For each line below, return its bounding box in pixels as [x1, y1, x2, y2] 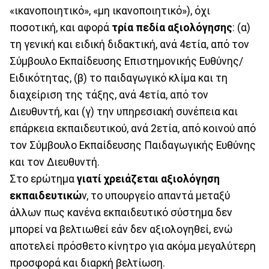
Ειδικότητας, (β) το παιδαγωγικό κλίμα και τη [10, 71, 228, 84]
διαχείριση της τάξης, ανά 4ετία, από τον [10, 88, 208, 101]
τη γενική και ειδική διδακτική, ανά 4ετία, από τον [10, 38, 249, 50]
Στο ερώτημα [10, 172, 74, 185]
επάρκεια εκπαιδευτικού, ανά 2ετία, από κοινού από [10, 122, 256, 134]
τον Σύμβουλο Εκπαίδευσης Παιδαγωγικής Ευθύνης [10, 139, 256, 151]
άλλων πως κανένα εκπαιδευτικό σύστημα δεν [10, 206, 232, 219]
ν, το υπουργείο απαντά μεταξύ [82, 189, 230, 202]
